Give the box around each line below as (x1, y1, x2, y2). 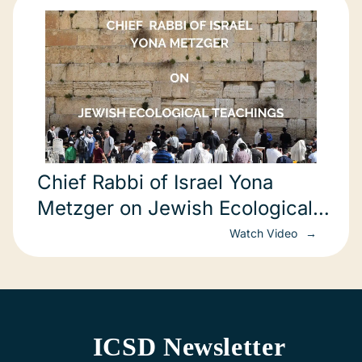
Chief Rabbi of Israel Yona (37, 170, 273, 194)
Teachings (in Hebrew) (37, 222, 246, 246)
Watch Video (229, 226, 301, 240)
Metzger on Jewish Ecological (37, 196, 313, 220)
